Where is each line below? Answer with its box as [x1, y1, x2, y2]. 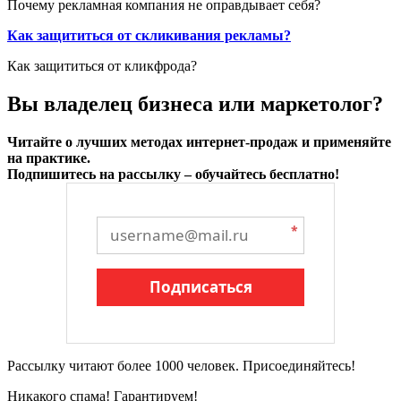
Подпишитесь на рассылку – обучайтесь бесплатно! [7, 166, 339, 182]
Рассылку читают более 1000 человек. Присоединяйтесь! [7, 357, 355, 373]
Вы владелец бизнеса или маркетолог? [7, 91, 383, 115]
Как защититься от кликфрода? [7, 57, 197, 73]
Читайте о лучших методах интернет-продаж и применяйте [7, 133, 391, 149]
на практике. [7, 149, 90, 166]
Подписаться [149, 276, 252, 297]
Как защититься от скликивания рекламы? [7, 27, 291, 43]
